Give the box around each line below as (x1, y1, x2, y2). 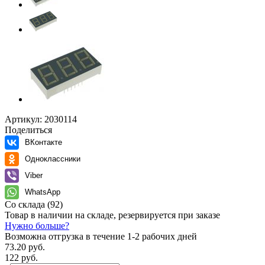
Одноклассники (25, 154, 80, 163)
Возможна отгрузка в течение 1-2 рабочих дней (5, 231, 197, 241)
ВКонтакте (25, 137, 62, 147)
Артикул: (5, 114, 42, 124)
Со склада (5, 199, 47, 209)
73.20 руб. (5, 241, 45, 252)
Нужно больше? (5, 220, 69, 231)
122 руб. (5, 252, 38, 263)
